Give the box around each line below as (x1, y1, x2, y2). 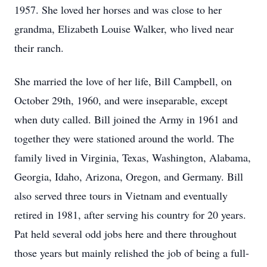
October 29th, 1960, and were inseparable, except (14, 93, 228, 107)
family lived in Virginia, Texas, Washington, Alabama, (14, 150, 251, 164)
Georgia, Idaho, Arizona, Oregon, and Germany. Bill (14, 169, 243, 184)
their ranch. (14, 41, 64, 55)
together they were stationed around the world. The (14, 131, 234, 145)
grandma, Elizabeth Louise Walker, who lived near (14, 21, 234, 36)
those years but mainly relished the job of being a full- (14, 246, 249, 260)
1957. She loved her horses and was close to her (14, 2, 222, 17)
